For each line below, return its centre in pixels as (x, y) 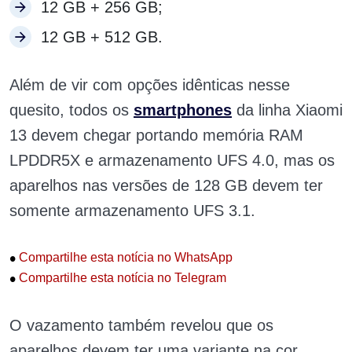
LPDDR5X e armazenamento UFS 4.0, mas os (172, 160)
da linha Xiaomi (287, 110)
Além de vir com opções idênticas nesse (150, 85)
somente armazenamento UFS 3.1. (132, 211)
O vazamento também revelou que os (141, 326)
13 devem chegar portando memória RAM (156, 135)
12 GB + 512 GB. (102, 37)
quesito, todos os (71, 110)
